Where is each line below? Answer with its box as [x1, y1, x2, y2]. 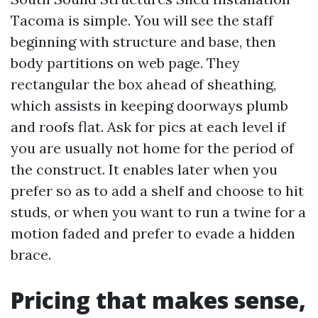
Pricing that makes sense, [11, 284, 306, 315]
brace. [11, 245, 51, 263]
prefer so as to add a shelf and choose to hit [11, 181, 304, 199]
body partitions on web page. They [11, 53, 240, 72]
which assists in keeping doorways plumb [11, 96, 288, 114]
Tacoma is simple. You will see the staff [11, 11, 273, 29]
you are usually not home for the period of [11, 138, 294, 157]
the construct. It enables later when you [11, 160, 278, 178]
